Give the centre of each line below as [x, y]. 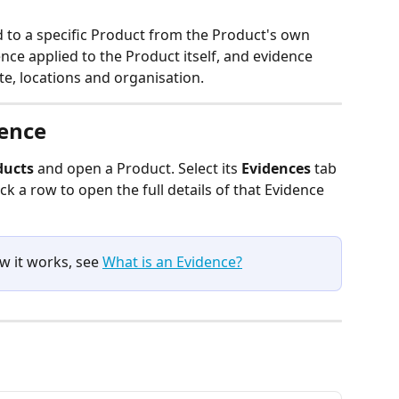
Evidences [276, 168]
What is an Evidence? [172, 262]
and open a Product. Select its [138, 168]
